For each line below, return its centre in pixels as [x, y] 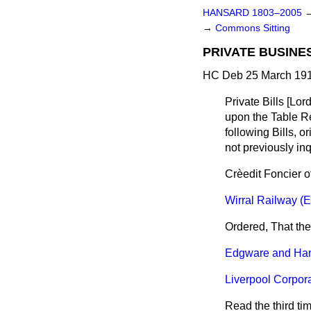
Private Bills [256, 102]
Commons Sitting [253, 28]
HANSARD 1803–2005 [252, 13]
